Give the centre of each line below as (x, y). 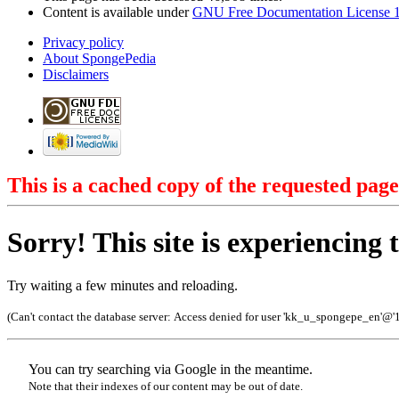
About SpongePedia (99, 59)
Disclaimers (76, 75)
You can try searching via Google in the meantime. (171, 370)
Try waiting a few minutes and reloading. (122, 286)
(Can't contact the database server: (90, 317)
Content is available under (118, 12)
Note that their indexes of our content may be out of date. (166, 387)
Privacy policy (83, 43)
